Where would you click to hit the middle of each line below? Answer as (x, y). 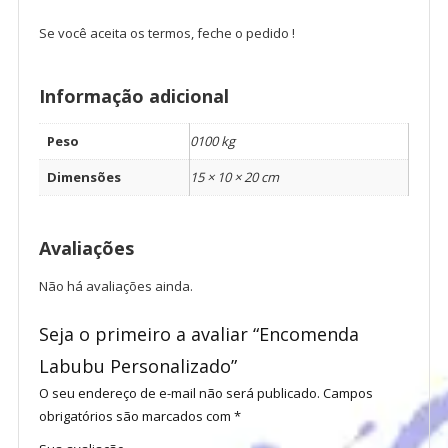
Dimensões (83, 177)
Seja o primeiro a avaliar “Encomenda (198, 334)
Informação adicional (133, 96)
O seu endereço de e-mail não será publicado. (179, 393)
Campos (347, 393)
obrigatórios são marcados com (136, 416)
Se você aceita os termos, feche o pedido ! (166, 33)
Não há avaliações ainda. (115, 286)
